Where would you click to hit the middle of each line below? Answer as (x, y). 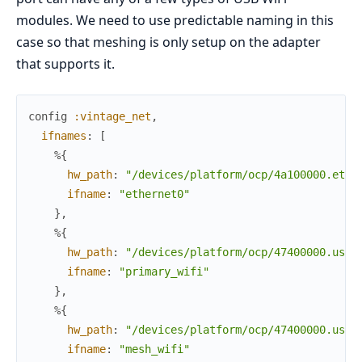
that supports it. (65, 63)
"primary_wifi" (164, 271)
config (48, 116)
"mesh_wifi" (154, 349)
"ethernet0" (154, 194)
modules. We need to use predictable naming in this (175, 20)
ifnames (64, 135)
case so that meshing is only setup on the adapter (168, 42)
